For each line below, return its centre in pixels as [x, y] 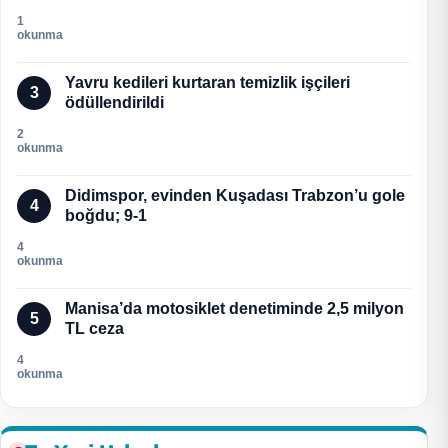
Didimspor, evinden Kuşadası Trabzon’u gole [235, 195]
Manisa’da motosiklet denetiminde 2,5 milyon [234, 308]
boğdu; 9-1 [106, 215]
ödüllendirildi [114, 102]
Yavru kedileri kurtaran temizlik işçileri [207, 82]
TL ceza [94, 328]
